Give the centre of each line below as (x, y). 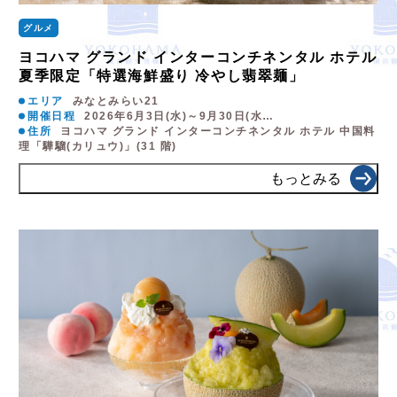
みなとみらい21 (116, 101)
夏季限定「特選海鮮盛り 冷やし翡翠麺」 (162, 76)
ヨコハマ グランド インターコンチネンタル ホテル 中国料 (218, 132)
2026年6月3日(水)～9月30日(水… (179, 117)
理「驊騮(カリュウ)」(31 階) (98, 147)
